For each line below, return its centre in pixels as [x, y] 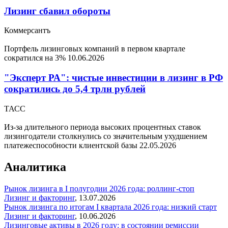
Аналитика [35, 167]
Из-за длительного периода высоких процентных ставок [103, 127]
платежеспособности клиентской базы [72, 145]
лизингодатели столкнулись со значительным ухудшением [106, 136]
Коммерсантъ [27, 31]
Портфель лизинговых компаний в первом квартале [95, 49]
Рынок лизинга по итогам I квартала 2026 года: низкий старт [110, 207]
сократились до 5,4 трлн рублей [75, 89]
